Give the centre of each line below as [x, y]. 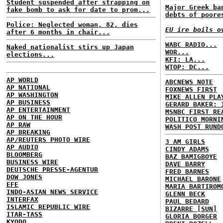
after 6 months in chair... [58, 32]
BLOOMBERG [24, 155]
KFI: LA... [185, 59]
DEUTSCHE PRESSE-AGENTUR [52, 169]
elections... [30, 55]
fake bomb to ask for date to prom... [78, 10]
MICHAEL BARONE [193, 179]
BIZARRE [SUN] [191, 209]
